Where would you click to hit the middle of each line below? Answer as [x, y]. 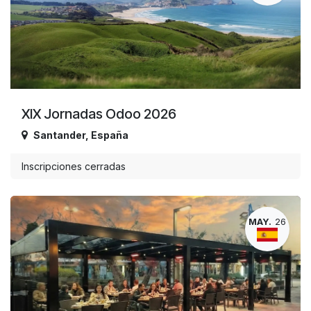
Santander [59, 135]
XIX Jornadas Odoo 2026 [99, 114]
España [110, 135]
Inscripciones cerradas [74, 166]
